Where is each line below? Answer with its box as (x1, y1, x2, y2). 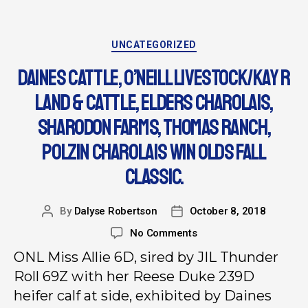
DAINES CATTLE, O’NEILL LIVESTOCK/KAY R (18, 64, 290, 92)
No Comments (130, 226, 197, 239)
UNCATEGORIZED (111, 39, 197, 51)
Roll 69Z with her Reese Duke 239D (14, 267, 254, 285)
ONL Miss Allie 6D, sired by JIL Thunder (14, 248, 278, 265)
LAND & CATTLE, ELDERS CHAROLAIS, (35, 89, 273, 117)
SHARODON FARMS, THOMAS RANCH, (37, 113, 271, 142)
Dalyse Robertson (74, 204, 157, 217)
